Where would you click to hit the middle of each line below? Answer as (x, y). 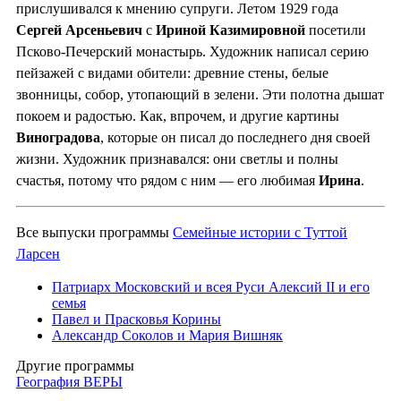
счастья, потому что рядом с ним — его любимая (167, 181)
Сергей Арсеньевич (79, 30)
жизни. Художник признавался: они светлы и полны (177, 159)
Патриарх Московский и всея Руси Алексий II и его (211, 287)
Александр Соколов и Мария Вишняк (167, 336)
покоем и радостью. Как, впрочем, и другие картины (178, 116)
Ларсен (38, 254)
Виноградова (58, 138)
